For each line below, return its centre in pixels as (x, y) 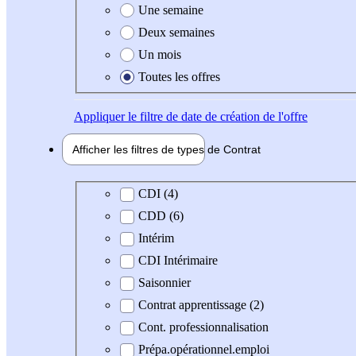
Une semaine (171, 10)
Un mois (160, 54)
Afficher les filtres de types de (148, 149)
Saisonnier (164, 283)
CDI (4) (158, 194)
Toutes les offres (179, 76)
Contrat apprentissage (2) (201, 305)
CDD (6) (161, 216)
